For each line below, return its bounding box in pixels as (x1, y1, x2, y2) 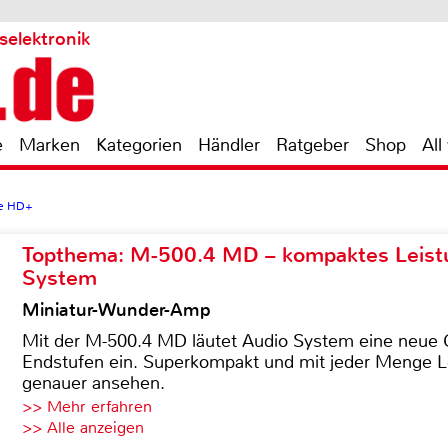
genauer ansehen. (22, 371, 165, 395)
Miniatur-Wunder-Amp (22, 298, 211, 322)
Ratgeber (276, 133, 349, 157)
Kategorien (96, 133, 182, 157)
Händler (198, 133, 260, 157)
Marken (19, 133, 80, 157)
